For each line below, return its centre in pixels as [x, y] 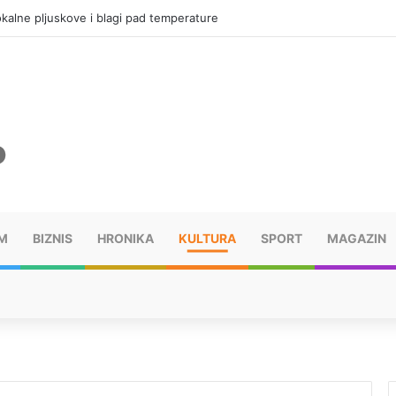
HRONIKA [126, 238]
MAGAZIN [357, 238]
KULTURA [207, 238]
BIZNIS [53, 238]
